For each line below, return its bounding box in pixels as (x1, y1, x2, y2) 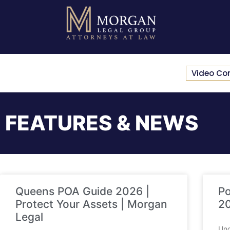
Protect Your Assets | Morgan (15, 198, 167, 211)
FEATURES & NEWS (5, 110, 198, 136)
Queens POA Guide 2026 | (15, 185, 149, 198)
